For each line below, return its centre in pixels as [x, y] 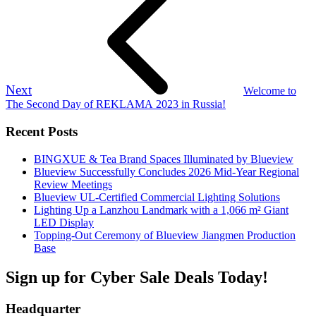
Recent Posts [42, 131]
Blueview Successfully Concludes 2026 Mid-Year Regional [166, 171]
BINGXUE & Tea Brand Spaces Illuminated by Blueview [164, 159]
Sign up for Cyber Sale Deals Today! [137, 278]
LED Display [64, 222]
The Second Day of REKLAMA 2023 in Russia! [116, 104]
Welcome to [270, 91]
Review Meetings [73, 184]
